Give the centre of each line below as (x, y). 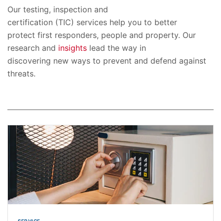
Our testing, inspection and (58, 9)
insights (74, 48)
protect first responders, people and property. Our (102, 35)
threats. (21, 73)
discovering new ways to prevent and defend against (107, 60)
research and (33, 48)
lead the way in (118, 48)
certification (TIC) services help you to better (92, 22)
